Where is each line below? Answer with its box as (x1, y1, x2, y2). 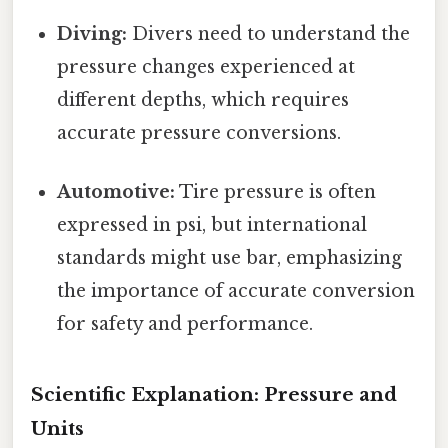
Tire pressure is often (175, 181, 377, 204)
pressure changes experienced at (57, 55, 356, 78)
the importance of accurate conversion (57, 280, 416, 303)
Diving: (57, 22, 128, 45)
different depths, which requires (57, 88, 350, 111)
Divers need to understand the (127, 22, 411, 45)
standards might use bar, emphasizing (57, 247, 403, 270)
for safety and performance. (57, 313, 314, 336)
